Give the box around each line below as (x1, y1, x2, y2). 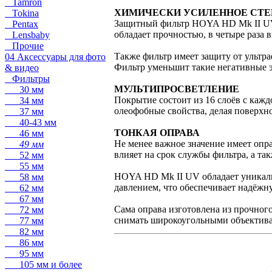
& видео (5, 63, 39, 73)
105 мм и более (5, 259, 82, 270)
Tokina (5, 8, 39, 18)
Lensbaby (5, 30, 50, 40)
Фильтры (5, 73, 50, 84)
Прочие (5, 41, 44, 51)
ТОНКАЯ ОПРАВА (114, 127, 200, 138)
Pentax (5, 19, 38, 29)
